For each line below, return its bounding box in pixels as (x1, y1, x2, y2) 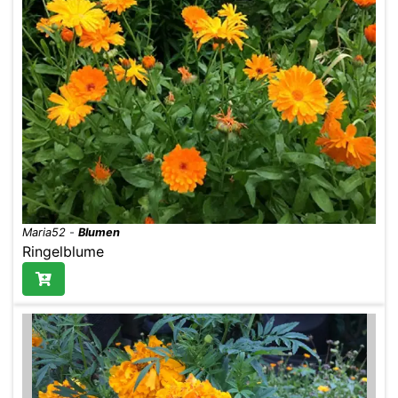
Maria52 (22, 225, 66, 239)
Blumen (78, 225, 120, 239)
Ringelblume (22, 242, 104, 260)
